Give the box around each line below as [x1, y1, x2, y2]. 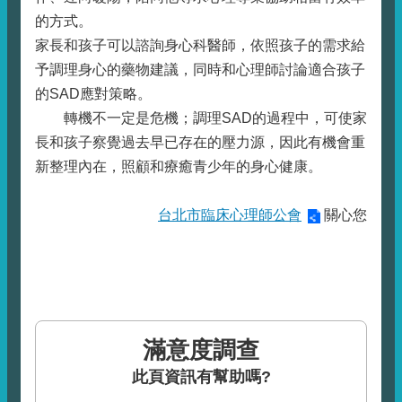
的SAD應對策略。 [35, 86, 152, 101]
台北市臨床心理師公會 [158, 207, 301, 223]
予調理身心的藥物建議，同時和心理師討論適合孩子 [35, 62, 365, 77]
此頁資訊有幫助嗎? [131, 368, 271, 386]
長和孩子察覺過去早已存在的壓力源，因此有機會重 [35, 135, 365, 150]
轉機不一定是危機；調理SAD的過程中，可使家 [35, 110, 367, 126]
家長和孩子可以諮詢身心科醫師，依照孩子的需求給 [35, 38, 365, 53]
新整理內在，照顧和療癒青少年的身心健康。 [35, 159, 322, 174]
